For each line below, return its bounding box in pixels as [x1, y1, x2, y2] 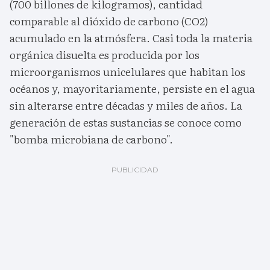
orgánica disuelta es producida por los [10, 46, 199, 63]
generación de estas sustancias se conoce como [10, 114, 242, 131]
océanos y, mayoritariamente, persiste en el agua [10, 80, 255, 97]
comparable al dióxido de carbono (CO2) [10, 13, 208, 30]
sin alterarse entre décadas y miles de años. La [10, 97, 242, 114]
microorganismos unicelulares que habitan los [10, 63, 245, 80]
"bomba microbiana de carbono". [10, 131, 173, 148]
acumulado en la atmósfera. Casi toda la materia [10, 30, 253, 46]
